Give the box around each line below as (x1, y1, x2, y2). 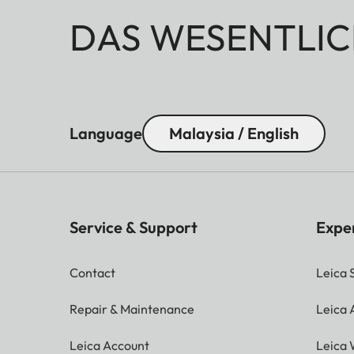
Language (70, 123, 142, 144)
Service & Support (70, 217, 198, 238)
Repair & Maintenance (70, 301, 194, 318)
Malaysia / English (169, 123, 299, 144)
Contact (70, 265, 115, 281)
